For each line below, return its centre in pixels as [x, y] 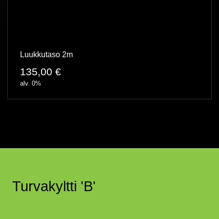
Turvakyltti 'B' [54, 186]
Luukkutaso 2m [46, 54]
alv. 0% [31, 83]
